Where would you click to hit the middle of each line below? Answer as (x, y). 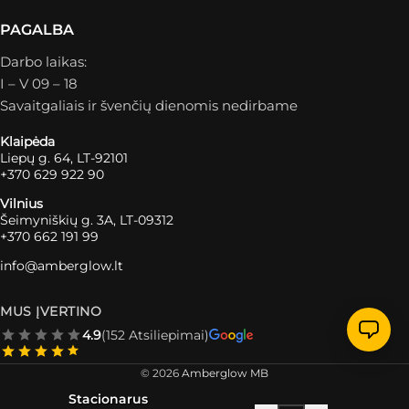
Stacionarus (108, 399)
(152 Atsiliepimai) (155, 335)
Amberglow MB (225, 372)
